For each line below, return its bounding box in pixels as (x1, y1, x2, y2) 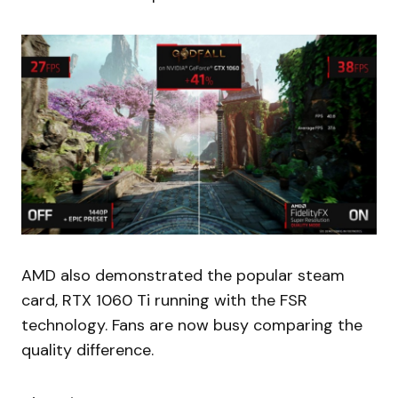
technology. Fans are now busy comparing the (21, 314, 362, 336)
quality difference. (21, 338, 154, 361)
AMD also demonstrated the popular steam (21, 264, 345, 286)
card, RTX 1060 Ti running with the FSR (21, 289, 307, 311)
